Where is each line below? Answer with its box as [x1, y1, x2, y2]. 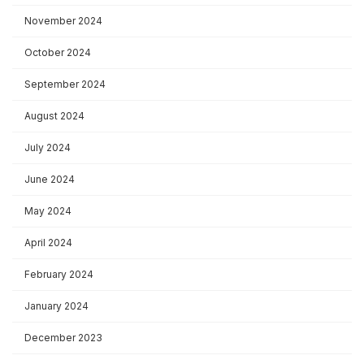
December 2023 [24, 331, 102, 344]
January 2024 [24, 299, 89, 312]
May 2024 [24, 204, 71, 217]
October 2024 [24, 45, 91, 58]
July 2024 [24, 141, 71, 154]
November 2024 [24, 14, 102, 27]
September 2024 [24, 77, 106, 90]
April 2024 [24, 236, 72, 249]
